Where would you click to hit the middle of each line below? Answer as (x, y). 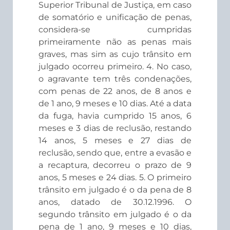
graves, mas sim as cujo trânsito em (115, 54)
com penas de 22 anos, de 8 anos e (115, 91)
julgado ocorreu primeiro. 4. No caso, (115, 66)
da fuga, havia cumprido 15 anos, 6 (115, 116)
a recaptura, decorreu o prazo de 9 (115, 165)
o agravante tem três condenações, (115, 79)
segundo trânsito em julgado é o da (115, 214)
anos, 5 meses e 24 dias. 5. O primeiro (115, 177)
